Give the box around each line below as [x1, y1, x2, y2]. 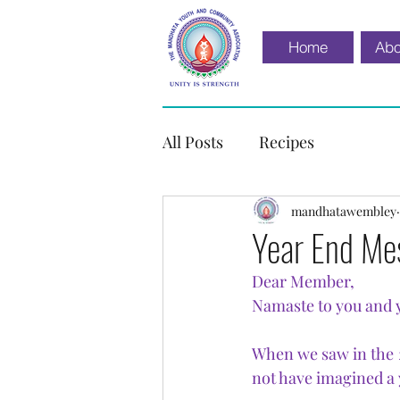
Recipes [259, 130, 314, 153]
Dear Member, [252, 271, 354, 292]
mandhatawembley [291, 202, 396, 220]
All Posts [162, 130, 223, 153]
